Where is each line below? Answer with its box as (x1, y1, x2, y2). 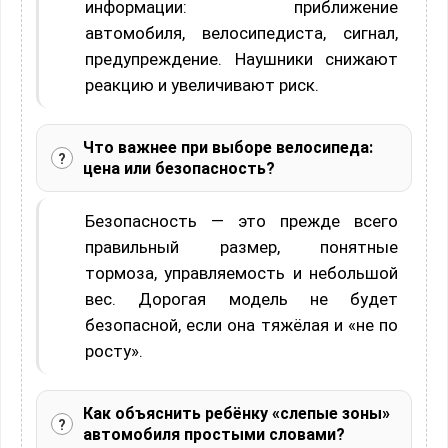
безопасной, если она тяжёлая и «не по (85, 314, 398, 335)
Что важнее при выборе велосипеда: (83, 137, 373, 157)
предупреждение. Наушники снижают (85, 48, 398, 69)
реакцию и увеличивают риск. (85, 74, 319, 95)
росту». (85, 340, 143, 361)
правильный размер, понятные (85, 236, 398, 257)
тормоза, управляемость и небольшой (85, 262, 398, 283)
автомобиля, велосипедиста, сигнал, (85, 22, 398, 43)
